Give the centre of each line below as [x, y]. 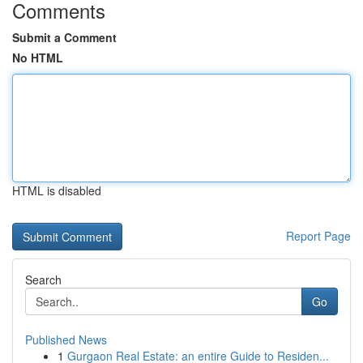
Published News [66, 340]
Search [43, 280]
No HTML [38, 58]
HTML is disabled [57, 190]
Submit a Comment [64, 37]
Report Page [318, 236]
